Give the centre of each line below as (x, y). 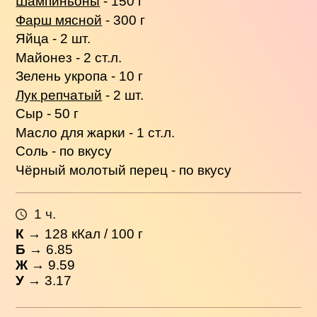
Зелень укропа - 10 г (80, 76)
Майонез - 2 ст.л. (69, 57)
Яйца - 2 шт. (53, 39)
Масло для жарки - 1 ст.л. (96, 132)
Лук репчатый (59, 95)
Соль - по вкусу (64, 151)
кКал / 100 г (106, 234)
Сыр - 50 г (47, 114)
